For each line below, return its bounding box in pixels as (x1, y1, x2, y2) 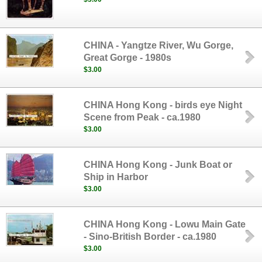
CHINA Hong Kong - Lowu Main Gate (84, 219, 246, 229)
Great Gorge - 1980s (84, 53, 172, 63)
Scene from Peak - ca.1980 (84, 112, 201, 122)
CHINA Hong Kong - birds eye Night (84, 100, 243, 110)
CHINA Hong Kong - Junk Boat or (84, 160, 233, 170)
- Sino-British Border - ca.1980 (84, 232, 217, 242)
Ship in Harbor (84, 172, 149, 182)
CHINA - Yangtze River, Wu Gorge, (84, 40, 234, 50)
